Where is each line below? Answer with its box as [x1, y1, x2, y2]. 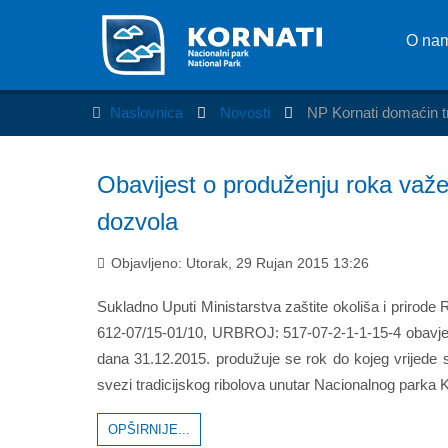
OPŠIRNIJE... [108, 421, 190, 437]
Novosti [220, 104, 274, 121]
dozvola [97, 208, 178, 235]
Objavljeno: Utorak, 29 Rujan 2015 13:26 [107, 255, 369, 271]
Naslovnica [110, 104, 183, 121]
